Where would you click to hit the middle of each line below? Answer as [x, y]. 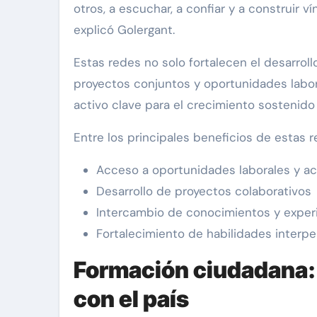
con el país [131, 299]
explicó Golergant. [124, 30]
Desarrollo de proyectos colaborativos [204, 191]
